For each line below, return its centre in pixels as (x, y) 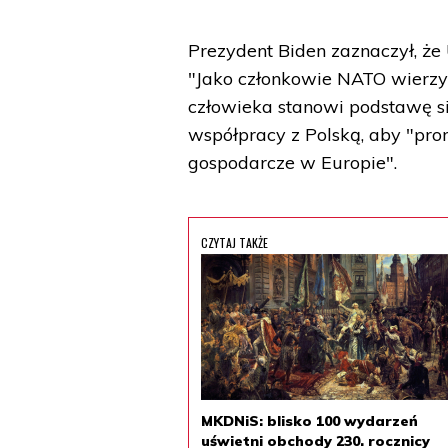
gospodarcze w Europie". (293, 162)
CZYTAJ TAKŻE (235, 242)
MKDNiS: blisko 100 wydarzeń (310, 421)
